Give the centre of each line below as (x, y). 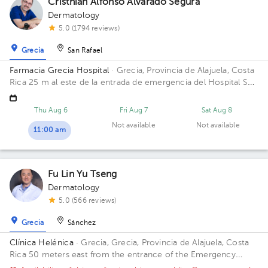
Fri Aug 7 (134, 111)
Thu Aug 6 (51, 111)
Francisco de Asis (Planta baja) (68, 95)
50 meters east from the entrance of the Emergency (132, 255)
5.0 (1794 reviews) (89, 29)
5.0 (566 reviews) (88, 201)
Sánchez (82, 223)
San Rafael (85, 51)
